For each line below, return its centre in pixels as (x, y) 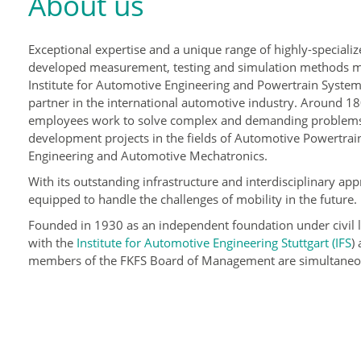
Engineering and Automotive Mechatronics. (148, 156)
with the (53, 243)
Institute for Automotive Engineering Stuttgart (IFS (214, 243)
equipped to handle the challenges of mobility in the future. (193, 199)
